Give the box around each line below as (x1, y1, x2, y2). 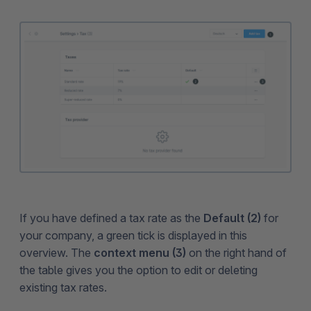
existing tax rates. (19, 280, 107, 294)
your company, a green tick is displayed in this (19, 228, 247, 242)
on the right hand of (186, 245, 287, 260)
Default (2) (203, 210, 261, 225)
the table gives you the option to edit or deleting (19, 262, 258, 277)
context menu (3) (94, 245, 186, 260)
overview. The (19, 245, 94, 260)
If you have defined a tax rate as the (19, 210, 203, 225)
